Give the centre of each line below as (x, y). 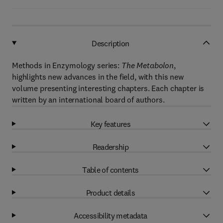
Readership (111, 147)
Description (111, 43)
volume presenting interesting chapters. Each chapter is (108, 88)
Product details (111, 192)
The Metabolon (147, 65)
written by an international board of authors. (88, 100)
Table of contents (111, 169)
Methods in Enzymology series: (67, 65)
